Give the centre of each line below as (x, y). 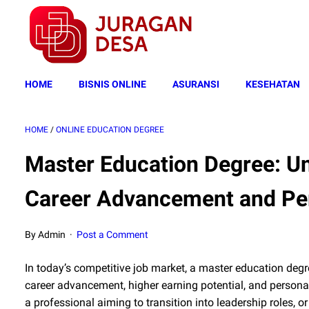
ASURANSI (196, 84)
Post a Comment (113, 235)
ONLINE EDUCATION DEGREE (110, 130)
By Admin (46, 235)
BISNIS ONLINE (112, 84)
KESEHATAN (273, 84)
